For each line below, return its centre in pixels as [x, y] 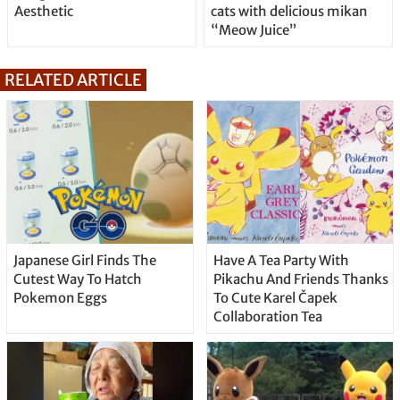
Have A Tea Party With [281, 260]
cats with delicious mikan [288, 11]
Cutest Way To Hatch [77, 279]
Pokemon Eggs [60, 297]
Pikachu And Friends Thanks [300, 279]
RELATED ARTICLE [73, 79]
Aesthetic [43, 11]
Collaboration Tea [267, 316]
